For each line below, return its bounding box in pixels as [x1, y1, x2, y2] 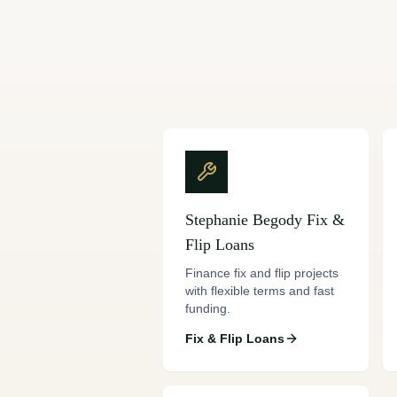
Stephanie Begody [185, 211, 302, 229]
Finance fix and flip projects [185, 266, 339, 280]
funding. [185, 301, 230, 315]
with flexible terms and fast [185, 284, 334, 298]
